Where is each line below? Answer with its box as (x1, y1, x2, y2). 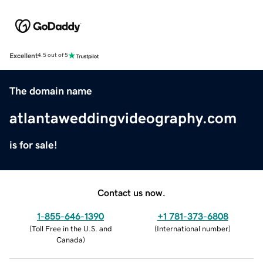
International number (157, 224, 228, 232)
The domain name (9, 85, 92, 96)
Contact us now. (97, 187, 166, 197)
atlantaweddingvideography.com (9, 110, 237, 126)
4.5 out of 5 (38, 52, 68, 59)
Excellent (9, 52, 38, 59)
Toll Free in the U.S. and (31, 224, 112, 232)
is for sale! (9, 139, 58, 150)
